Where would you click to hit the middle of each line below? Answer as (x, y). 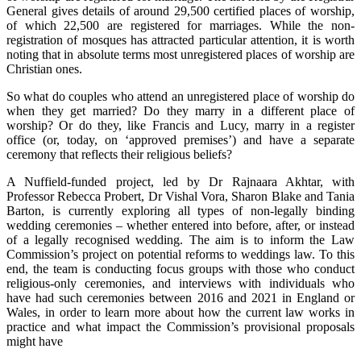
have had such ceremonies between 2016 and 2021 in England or (180, 298)
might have (35, 342)
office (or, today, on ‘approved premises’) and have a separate (180, 140)
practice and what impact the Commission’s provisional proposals (180, 327)
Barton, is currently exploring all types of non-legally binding (180, 211)
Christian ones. (44, 69)
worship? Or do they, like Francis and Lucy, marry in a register (180, 126)
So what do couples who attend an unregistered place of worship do (180, 97)
